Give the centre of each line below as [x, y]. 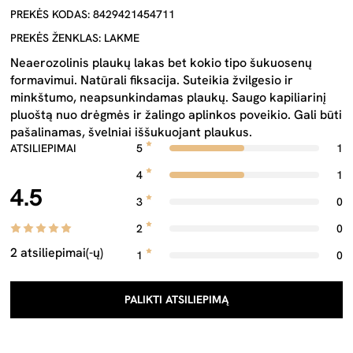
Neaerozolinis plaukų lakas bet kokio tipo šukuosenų [161, 63]
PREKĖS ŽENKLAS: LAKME [75, 38]
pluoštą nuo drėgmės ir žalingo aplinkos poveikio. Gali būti [176, 115]
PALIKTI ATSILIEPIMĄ [176, 299]
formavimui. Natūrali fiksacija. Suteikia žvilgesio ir [152, 80]
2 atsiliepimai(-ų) [57, 253]
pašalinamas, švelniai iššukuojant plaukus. [131, 132]
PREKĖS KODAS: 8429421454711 [93, 14]
